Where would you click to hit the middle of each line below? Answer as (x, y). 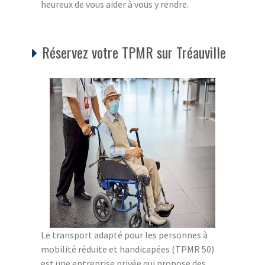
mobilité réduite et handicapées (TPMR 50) (127, 249)
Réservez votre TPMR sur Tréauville (134, 52)
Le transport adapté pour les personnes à (124, 235)
